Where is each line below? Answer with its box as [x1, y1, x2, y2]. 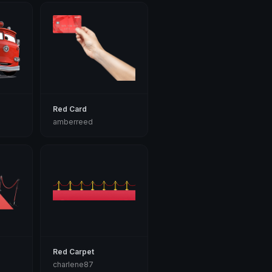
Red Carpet [53, 247, 95, 256]
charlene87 [53, 260, 94, 269]
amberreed [53, 117, 93, 126]
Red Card [53, 104, 87, 114]
